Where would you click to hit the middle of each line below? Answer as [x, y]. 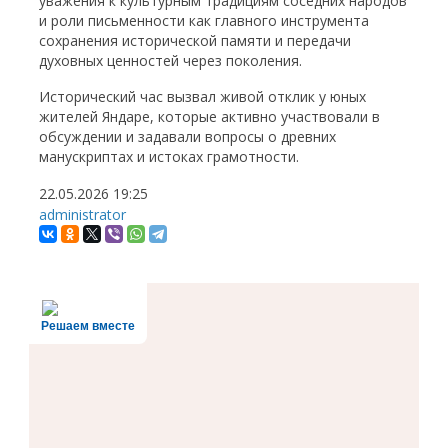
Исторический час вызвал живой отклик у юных [203, 96]
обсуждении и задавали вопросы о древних [188, 136]
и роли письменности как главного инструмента [204, 20]
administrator [83, 214]
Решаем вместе [88, 326]
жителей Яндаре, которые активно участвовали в [210, 116]
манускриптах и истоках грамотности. [169, 156]
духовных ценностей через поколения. [171, 60]
